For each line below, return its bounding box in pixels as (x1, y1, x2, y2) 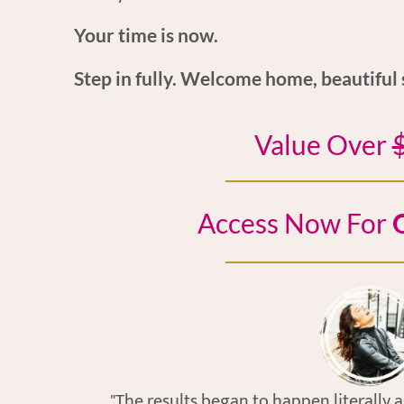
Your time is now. (74, 23, 218, 46)
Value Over (253, 128, 392, 161)
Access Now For (197, 207, 387, 239)
